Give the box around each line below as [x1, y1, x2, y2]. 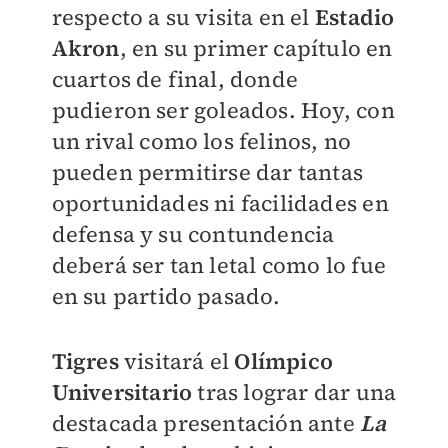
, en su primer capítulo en [119, 32, 393, 63]
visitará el [118, 345, 235, 376]
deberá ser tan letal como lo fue [51, 249, 386, 280]
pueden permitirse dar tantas [51, 156, 364, 187]
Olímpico [234, 345, 333, 376]
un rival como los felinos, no [51, 125, 352, 156]
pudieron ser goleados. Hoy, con [51, 94, 395, 125]
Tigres [51, 345, 119, 376]
